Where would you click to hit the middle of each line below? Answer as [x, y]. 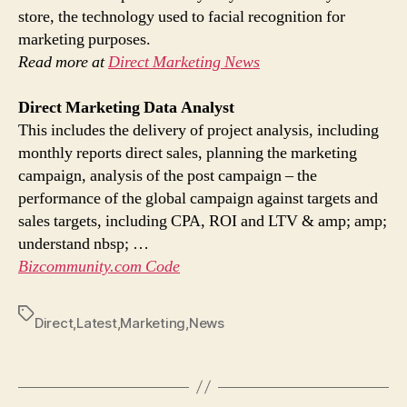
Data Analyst [189, 107]
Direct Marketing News [184, 62]
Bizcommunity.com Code [99, 266]
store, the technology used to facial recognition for [182, 16]
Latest [97, 323]
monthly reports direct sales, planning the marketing [188, 153]
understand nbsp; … [84, 243]
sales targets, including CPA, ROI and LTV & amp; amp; [203, 221]
